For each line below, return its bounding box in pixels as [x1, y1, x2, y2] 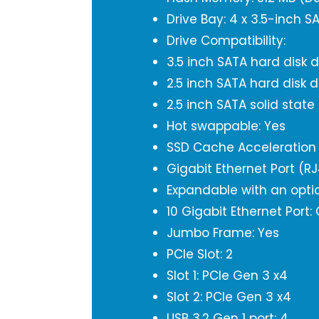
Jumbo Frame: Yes [167, 224, 279, 241]
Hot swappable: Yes [167, 117, 286, 135]
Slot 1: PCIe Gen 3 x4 [167, 267, 288, 284]
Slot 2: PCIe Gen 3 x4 [167, 288, 291, 305]
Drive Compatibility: [167, 32, 286, 49]
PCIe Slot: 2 [167, 246, 233, 263]
